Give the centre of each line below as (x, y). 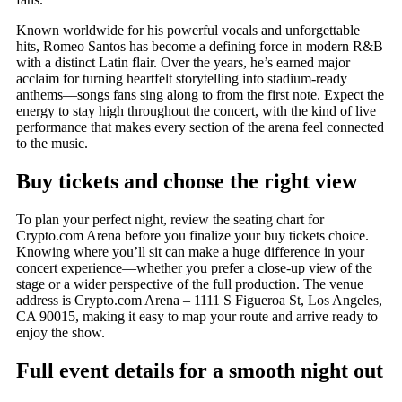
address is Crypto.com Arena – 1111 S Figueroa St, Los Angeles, (199, 300)
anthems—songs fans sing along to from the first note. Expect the (200, 95)
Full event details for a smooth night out (200, 370)
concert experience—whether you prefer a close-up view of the (194, 267)
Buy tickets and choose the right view (187, 181)
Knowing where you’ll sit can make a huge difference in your (190, 251)
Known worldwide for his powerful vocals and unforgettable (188, 30)
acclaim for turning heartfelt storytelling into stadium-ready (182, 79)
